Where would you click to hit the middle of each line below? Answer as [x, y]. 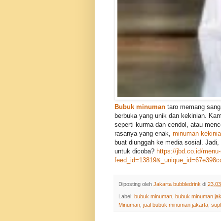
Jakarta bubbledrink [177, 184]
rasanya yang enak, [144, 134]
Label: [126, 196]
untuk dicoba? [134, 151]
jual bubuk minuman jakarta [176, 204]
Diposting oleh [136, 184]
